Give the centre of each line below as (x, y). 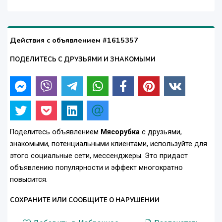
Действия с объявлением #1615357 (74, 40)
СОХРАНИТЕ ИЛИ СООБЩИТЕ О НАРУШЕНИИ (85, 200)
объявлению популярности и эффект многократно (96, 168)
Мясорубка (121, 132)
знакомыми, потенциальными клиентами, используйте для (109, 144)
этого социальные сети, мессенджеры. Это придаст (99, 156)
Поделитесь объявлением (55, 132)
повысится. (29, 180)
